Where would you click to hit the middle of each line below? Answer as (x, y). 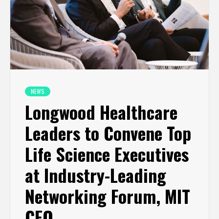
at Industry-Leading (96, 175)
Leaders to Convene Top (108, 133)
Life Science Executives (107, 154)
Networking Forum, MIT (108, 196)
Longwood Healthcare (101, 112)
